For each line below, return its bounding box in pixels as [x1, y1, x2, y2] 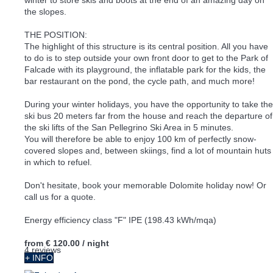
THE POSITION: [24, 29, 87, 40]
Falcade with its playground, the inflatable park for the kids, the [24, 64, 266, 74]
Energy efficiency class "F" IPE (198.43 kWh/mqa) [24, 214, 216, 225]
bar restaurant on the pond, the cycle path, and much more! [24, 76, 255, 86]
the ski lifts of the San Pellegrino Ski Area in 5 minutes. [24, 122, 233, 132]
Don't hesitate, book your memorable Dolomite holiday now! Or [24, 180, 266, 190]
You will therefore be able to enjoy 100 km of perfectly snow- [24, 133, 257, 144]
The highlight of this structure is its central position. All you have [24, 41, 268, 51]
